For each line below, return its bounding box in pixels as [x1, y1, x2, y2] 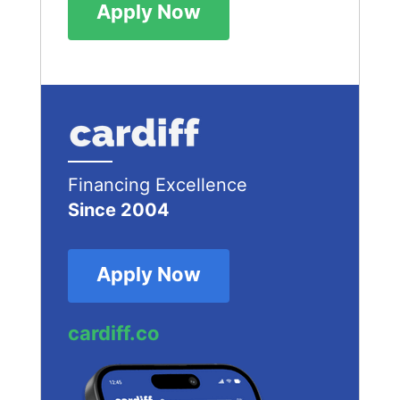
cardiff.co [67, 321, 160, 345]
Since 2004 [67, 199, 170, 221]
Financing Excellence [67, 174, 247, 196]
